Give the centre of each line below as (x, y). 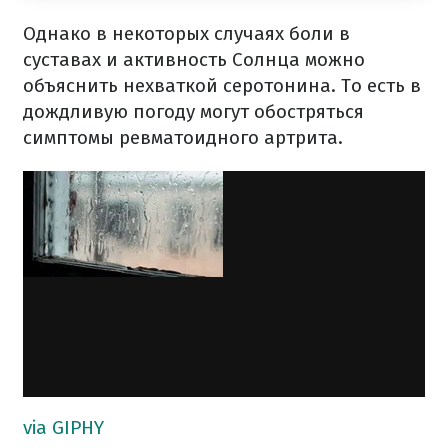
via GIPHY (63, 428)
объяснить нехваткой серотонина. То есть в (222, 86)
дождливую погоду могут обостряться (193, 112)
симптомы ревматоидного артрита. (183, 138)
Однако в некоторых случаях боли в (186, 34)
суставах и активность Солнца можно (194, 60)
